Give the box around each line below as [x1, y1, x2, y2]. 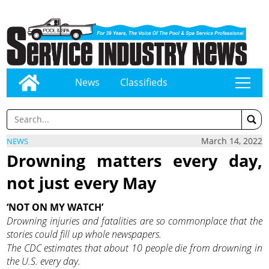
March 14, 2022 [201, 135, 262, 147]
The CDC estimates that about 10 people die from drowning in [7, 241, 262, 255]
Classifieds [119, 75, 168, 89]
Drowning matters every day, [7, 150, 262, 172]
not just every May [7, 172, 157, 195]
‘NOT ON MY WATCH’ [7, 200, 104, 214]
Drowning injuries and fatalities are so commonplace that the [7, 214, 262, 228]
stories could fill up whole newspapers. [7, 227, 162, 241]
